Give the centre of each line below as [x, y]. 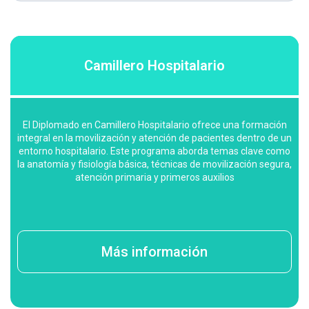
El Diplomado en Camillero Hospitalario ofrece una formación [154, 124]
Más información [154, 252]
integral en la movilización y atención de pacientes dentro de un [154, 138]
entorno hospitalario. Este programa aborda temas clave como [154, 151]
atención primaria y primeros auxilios [154, 177]
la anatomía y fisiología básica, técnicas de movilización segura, [154, 164]
